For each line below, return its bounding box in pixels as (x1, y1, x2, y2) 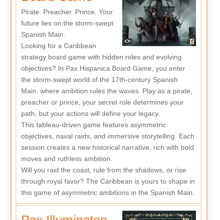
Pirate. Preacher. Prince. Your (21, 7, 113, 16)
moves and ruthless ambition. (21, 154, 112, 163)
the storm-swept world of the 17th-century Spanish (21, 75, 178, 83)
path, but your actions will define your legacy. (21, 109, 160, 117)
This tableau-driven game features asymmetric (21, 120, 166, 129)
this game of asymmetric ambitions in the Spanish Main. (21, 188, 194, 196)
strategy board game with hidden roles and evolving (21, 53, 182, 61)
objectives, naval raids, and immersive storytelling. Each (21, 132, 194, 140)
